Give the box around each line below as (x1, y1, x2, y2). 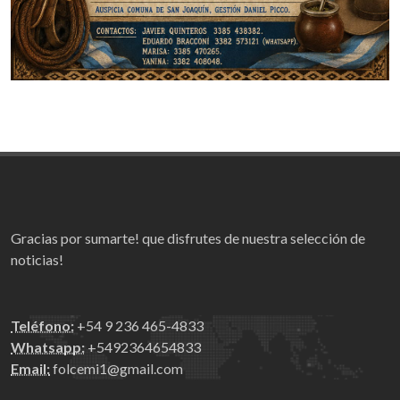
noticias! (11, 251, 63, 269)
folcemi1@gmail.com (50, 360, 183, 378)
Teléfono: (11, 317, 74, 335)
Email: (11, 360, 50, 378)
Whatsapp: (11, 338, 85, 356)
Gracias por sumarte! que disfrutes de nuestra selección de (11, 229, 365, 247)
